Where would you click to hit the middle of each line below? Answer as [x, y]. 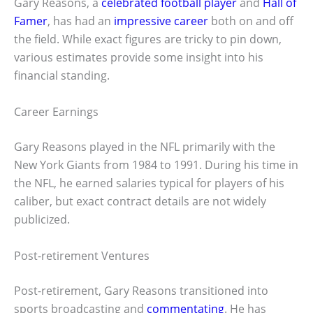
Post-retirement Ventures [82, 255]
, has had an [81, 21]
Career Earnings [56, 112]
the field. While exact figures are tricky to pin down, [148, 39]
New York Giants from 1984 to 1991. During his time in [156, 165]
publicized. [42, 220]
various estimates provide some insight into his [139, 58]
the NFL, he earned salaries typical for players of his [149, 183]
